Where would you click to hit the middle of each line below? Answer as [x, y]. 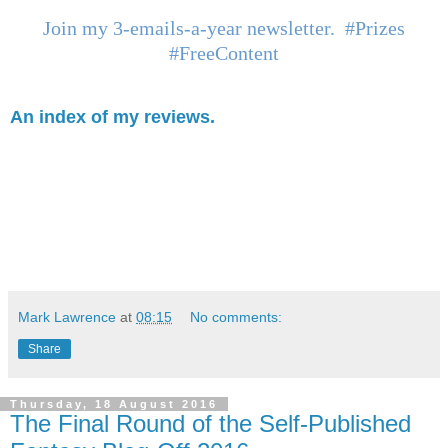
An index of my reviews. [112, 117]
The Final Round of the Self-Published [210, 424]
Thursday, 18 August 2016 [114, 404]
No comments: [236, 317]
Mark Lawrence [67, 317]
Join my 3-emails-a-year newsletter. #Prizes [224, 28]
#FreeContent [224, 53]
